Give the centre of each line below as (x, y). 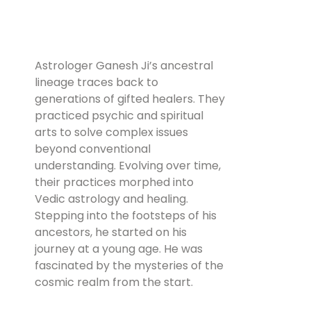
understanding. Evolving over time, (128, 166)
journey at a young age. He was (119, 249)
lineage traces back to (96, 83)
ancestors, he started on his (111, 233)
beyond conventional (93, 149)
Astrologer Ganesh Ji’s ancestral (124, 66)
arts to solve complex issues (111, 133)
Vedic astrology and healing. (111, 199)
